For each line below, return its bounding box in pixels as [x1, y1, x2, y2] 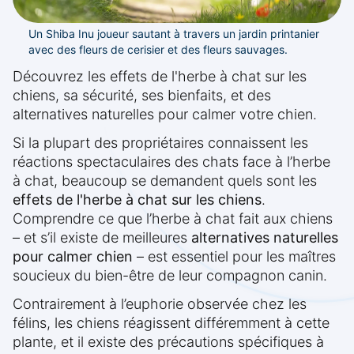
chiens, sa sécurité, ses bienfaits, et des [13, 87, 271, 104]
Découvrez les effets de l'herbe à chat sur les [13, 68, 307, 85]
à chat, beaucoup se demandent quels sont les [13, 172, 317, 190]
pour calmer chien [13, 248, 133, 265]
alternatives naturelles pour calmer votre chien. [13, 106, 317, 123]
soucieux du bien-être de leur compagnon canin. [13, 267, 327, 284]
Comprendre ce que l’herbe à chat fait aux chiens [13, 210, 333, 228]
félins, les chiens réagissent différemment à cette [13, 314, 330, 332]
